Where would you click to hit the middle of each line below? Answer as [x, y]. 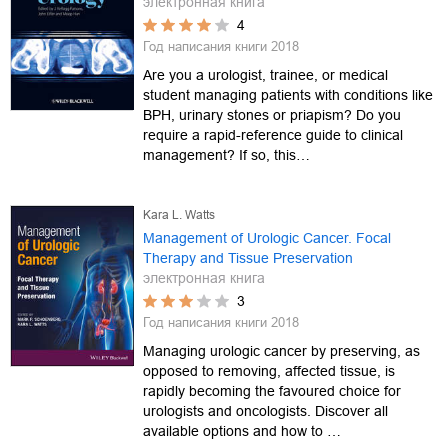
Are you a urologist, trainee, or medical [265, 74]
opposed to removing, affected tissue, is [269, 370]
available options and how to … [242, 430]
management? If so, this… [226, 154]
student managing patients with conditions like [288, 94]
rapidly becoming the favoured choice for [272, 390]
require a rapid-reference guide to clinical [273, 134]
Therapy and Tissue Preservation [248, 257]
